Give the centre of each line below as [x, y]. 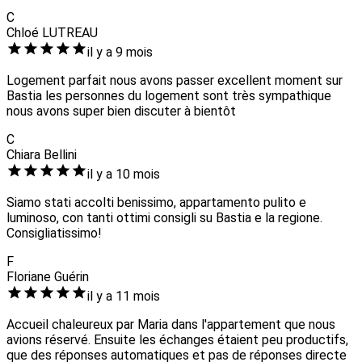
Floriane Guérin [48, 277]
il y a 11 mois [124, 297]
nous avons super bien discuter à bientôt [121, 112]
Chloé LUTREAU [52, 33]
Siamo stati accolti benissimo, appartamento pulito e [156, 203]
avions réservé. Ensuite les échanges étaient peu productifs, [177, 340]
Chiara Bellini [42, 155]
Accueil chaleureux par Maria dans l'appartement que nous [171, 325]
